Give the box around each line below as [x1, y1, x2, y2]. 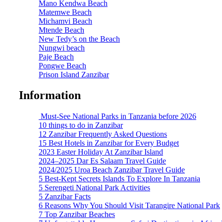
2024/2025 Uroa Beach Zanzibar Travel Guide [39, 166, 185, 174]
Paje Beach [39, 52, 74, 61]
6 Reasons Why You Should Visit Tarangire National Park [39, 201, 220, 210]
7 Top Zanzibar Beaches [39, 210, 115, 219]
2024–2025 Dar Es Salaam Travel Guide [39, 157, 166, 166]
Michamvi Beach [39, 16, 92, 25]
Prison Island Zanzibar [39, 70, 109, 79]
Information [19, 89, 81, 102]
